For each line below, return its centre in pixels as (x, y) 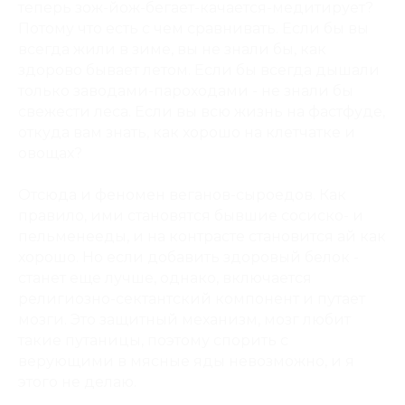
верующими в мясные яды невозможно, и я (186, 361)
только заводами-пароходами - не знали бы (186, 91)
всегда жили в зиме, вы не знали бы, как (172, 49)
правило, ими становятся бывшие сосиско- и (191, 216)
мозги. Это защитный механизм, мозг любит (184, 320)
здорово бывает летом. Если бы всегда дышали (199, 70)
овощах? (50, 153)
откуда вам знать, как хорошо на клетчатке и (187, 132)
